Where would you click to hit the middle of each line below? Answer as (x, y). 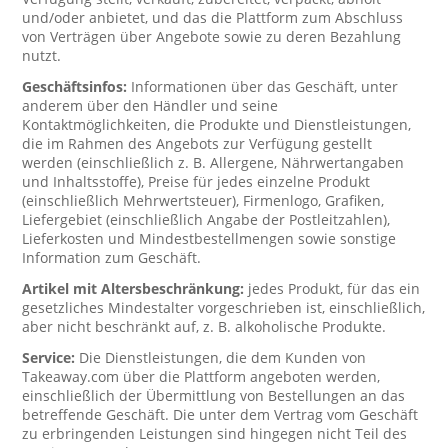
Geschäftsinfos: (77, 86)
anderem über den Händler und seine (150, 105)
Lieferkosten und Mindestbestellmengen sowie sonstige (209, 238)
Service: (51, 357)
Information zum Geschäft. (112, 257)
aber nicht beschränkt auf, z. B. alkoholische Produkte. (204, 326)
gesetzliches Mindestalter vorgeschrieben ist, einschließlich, (224, 307)
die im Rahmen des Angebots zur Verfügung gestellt (197, 143)
